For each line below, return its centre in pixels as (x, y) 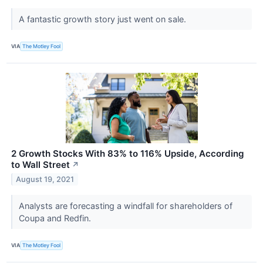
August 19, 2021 (45, 179)
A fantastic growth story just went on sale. (103, 19)
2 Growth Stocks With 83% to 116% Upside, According (128, 153)
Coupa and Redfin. (56, 218)
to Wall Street (41, 164)
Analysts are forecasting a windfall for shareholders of (125, 205)
